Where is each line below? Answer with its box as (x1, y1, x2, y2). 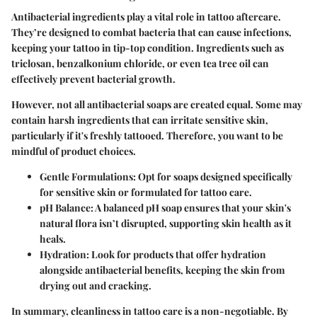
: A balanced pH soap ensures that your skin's (91, 201, 291, 215)
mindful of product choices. (11, 144, 136, 158)
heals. (40, 232, 66, 246)
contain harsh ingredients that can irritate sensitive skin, (11, 113, 268, 127)
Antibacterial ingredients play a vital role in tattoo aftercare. (11, 10, 281, 24)
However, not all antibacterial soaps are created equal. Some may (11, 98, 302, 112)
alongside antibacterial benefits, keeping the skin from (40, 263, 285, 277)
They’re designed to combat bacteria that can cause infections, (11, 25, 292, 40)
